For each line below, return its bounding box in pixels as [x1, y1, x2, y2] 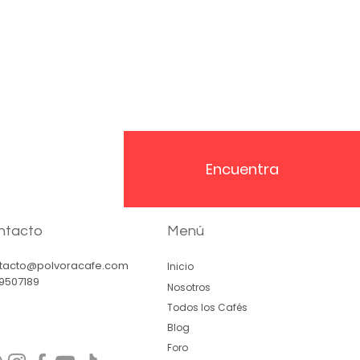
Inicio [166, 260, 194, 274]
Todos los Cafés [166, 300, 247, 314]
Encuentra [205, 159, 279, 180]
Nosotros [166, 280, 211, 294]
